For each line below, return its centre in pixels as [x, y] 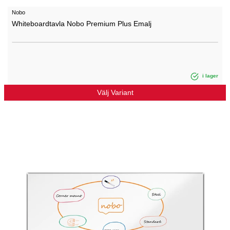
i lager [209, 76]
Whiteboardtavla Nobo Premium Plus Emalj [82, 24]
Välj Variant [115, 92]
